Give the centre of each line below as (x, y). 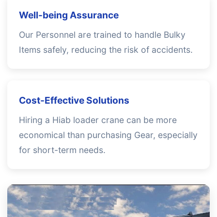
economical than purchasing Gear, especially (108, 135)
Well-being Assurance (69, 15)
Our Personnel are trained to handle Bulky (102, 35)
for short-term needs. (62, 150)
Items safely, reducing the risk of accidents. (106, 50)
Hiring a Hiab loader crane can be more (98, 120)
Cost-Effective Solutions (74, 100)
